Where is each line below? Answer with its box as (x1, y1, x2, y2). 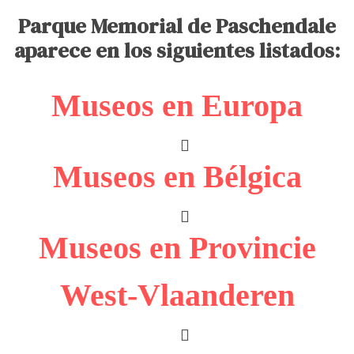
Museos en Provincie (38, 229, 316, 265)
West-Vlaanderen (59, 277, 295, 313)
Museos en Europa (51, 87, 303, 123)
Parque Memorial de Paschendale (18, 11, 336, 40)
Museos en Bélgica (52, 158, 302, 194)
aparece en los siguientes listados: (13, 36, 341, 65)
